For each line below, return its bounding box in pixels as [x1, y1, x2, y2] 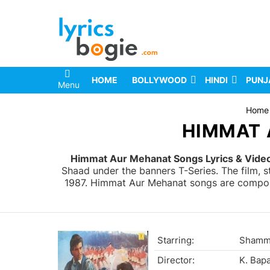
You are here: [58, 105, 110, 116]
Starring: [157, 234, 194, 246]
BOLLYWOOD [132, 75, 187, 86]
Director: [157, 254, 195, 266]
